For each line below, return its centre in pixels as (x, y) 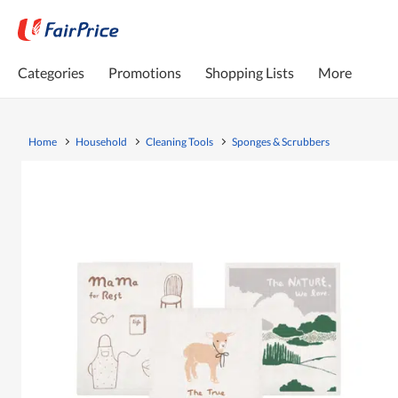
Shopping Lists (250, 72)
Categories (51, 72)
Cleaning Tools (179, 141)
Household (101, 141)
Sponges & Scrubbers (281, 141)
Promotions (145, 72)
